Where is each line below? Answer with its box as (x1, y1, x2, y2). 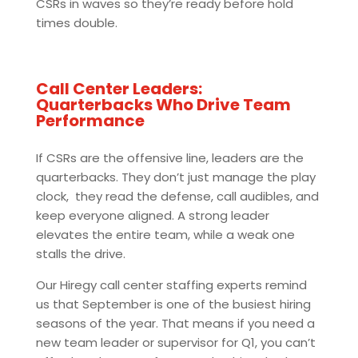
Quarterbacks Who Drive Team (35, 93, 291, 116)
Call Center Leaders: (35, 78, 202, 100)
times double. (35, 14, 117, 31)
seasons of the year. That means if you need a (35, 315, 315, 332)
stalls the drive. (35, 245, 125, 262)
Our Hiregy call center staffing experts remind (35, 276, 307, 293)
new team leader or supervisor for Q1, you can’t (35, 334, 316, 351)
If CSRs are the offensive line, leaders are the (35, 149, 304, 166)
